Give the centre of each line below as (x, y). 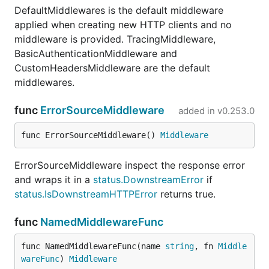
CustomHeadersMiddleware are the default (112, 68)
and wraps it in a (54, 180)
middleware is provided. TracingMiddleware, (115, 39)
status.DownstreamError (148, 180)
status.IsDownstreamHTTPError (86, 194)
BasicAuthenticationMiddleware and (96, 53)
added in (197, 111)
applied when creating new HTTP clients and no (123, 25)
